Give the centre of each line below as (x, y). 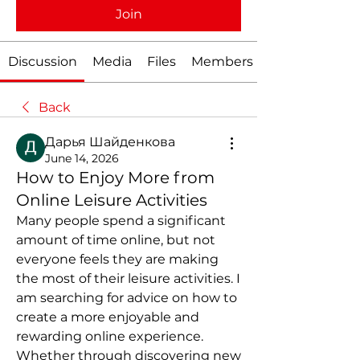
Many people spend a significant (121, 221)
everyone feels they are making (117, 259)
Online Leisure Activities (112, 200)
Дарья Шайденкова (110, 142)
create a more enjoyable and (108, 317)
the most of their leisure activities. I (128, 278)
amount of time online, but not (116, 240)
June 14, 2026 (82, 158)
